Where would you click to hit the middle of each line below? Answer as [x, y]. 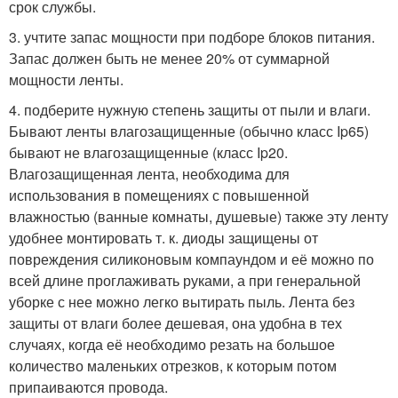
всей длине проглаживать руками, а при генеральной [185, 281]
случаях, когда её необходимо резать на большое [172, 345]
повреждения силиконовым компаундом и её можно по [191, 259]
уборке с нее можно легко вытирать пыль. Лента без [182, 302]
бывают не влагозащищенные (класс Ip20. [148, 153]
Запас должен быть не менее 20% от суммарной [169, 59]
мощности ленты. [66, 80]
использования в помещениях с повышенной [159, 195]
